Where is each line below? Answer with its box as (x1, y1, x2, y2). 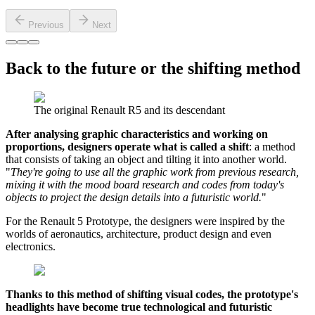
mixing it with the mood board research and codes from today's (6, 179, 284, 191)
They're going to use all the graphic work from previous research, (11, 166, 299, 179)
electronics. (6, 240, 56, 253)
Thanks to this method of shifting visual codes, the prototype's (6, 288, 298, 301)
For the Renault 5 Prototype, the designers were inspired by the (6, 215, 285, 228)
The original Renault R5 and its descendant (34, 104, 225, 117)
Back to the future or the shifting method (6, 58, 300, 77)
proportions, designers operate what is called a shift (6, 141, 249, 153)
